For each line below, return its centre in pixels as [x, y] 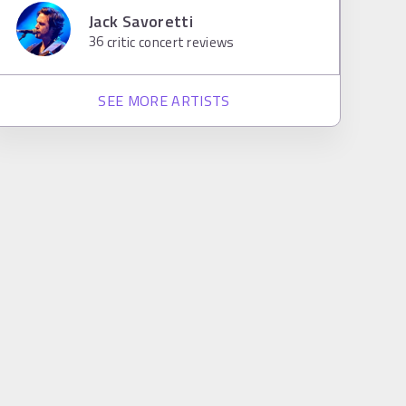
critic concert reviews [169, 42]
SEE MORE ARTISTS [164, 101]
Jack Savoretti [141, 21]
